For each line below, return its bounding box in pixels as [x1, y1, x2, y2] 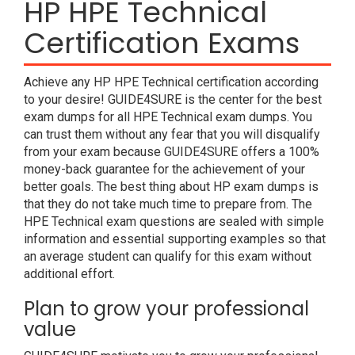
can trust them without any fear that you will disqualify [24, 127, 320, 142]
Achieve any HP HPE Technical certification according [24, 74, 319, 90]
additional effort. [24, 266, 115, 281]
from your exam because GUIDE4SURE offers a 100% [24, 144, 319, 159]
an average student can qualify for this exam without [24, 249, 311, 264]
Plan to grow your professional [24, 296, 309, 322]
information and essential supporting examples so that [24, 231, 326, 246]
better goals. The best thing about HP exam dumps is [24, 179, 319, 194]
